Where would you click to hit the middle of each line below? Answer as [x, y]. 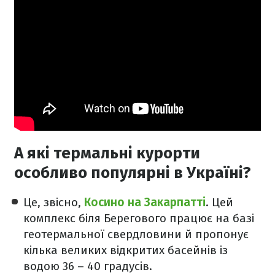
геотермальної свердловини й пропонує [136, 234]
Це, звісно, [54, 202]
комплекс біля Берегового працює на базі [139, 218]
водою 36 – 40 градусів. [88, 266]
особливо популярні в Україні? [133, 172]
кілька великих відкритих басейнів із [126, 250]
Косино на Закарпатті [145, 202]
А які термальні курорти [107, 153]
